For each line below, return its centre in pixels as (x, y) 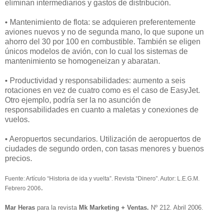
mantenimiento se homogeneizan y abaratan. (82, 61)
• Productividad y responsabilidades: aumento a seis (95, 81)
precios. (18, 159)
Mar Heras (20, 208)
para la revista (57, 208)
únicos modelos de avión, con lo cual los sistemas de (96, 52)
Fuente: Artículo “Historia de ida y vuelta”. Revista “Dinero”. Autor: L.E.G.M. (102, 179)
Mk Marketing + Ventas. (115, 208)
